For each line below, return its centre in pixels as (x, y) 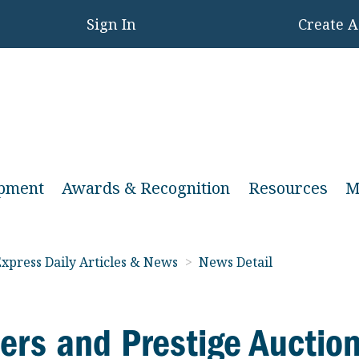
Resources (288, 188)
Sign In (112, 24)
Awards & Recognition (146, 188)
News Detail (236, 262)
